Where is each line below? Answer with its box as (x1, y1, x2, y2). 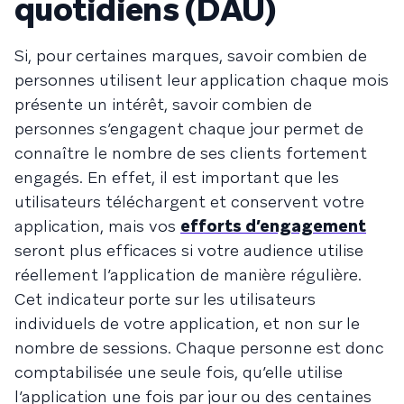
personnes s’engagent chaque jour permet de (14, 118, 363, 140)
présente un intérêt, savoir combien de (14, 94, 312, 115)
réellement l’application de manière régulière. (14, 264, 362, 286)
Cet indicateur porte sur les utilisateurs (14, 289, 316, 310)
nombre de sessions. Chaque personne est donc (14, 337, 384, 359)
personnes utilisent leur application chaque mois (14, 69, 389, 91)
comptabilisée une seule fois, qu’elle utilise (14, 362, 343, 383)
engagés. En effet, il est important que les (14, 167, 339, 188)
